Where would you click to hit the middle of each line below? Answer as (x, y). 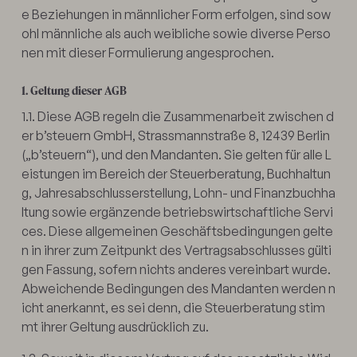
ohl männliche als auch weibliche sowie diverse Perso (176, 33)
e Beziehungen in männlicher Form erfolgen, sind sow (176, 14)
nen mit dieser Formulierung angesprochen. (147, 52)
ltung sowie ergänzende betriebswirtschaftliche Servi (177, 212)
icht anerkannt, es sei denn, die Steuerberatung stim (173, 307)
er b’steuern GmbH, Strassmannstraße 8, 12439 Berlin (175, 135)
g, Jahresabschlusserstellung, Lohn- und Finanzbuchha (178, 192)
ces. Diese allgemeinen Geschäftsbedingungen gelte (177, 231)
